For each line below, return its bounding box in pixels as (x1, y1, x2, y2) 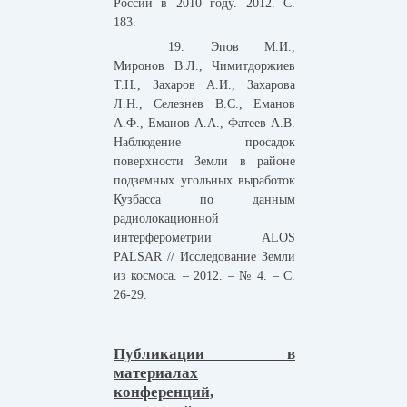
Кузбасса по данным (114, 193, 295, 207)
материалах (114, 364, 198, 382)
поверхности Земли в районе (114, 154, 295, 169)
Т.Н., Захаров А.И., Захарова (114, 78, 295, 93)
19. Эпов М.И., (168, 40, 295, 55)
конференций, (114, 383, 213, 402)
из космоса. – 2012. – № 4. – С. (114, 269, 295, 283)
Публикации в (114, 345, 295, 363)
